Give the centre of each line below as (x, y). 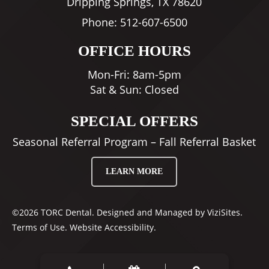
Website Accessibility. (113, 228)
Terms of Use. (39, 228)
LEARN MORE (134, 172)
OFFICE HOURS (134, 51)
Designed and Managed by (150, 213)
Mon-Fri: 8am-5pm (134, 75)
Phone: (101, 22)
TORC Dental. (67, 213)
